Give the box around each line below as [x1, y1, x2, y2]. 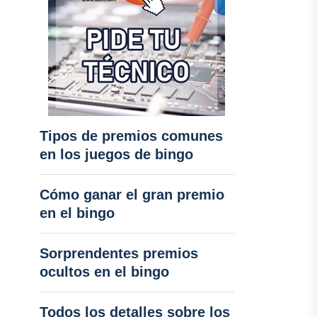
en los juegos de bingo [39, 146, 193, 162]
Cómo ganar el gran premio [39, 187, 224, 202]
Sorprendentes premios [39, 246, 198, 261]
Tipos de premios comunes [39, 128, 223, 144]
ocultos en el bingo [39, 264, 169, 279]
